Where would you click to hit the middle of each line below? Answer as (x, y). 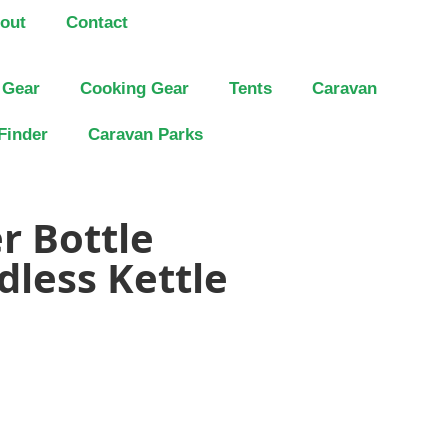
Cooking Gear (134, 88)
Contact (97, 22)
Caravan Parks (145, 134)
